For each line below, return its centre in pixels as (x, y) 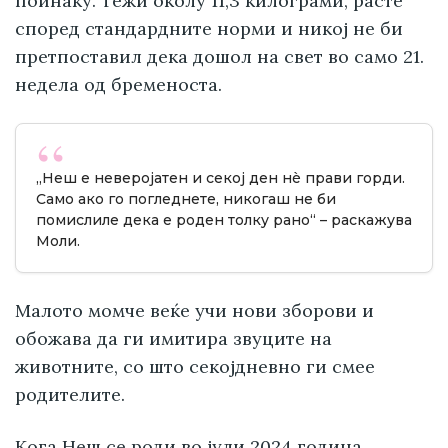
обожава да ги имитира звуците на (173, 339)
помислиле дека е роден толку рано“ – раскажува (224, 220)
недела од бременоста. (118, 85)
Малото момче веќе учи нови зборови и (194, 311)
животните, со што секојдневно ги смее (195, 367)
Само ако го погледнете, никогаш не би (186, 199)
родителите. (70, 395)
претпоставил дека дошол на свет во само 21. (219, 57)
